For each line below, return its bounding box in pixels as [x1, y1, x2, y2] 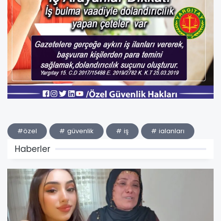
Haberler [15, 143, 50, 155]
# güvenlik [59, 126, 94, 136]
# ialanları [151, 126, 184, 136]
